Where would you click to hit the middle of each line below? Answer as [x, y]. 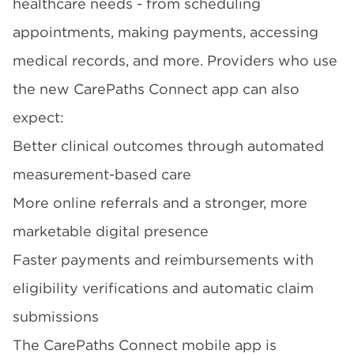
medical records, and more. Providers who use [175, 60]
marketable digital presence [111, 231]
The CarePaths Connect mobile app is [145, 345]
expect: [38, 117]
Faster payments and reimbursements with [163, 260]
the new [43, 89]
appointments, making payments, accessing [166, 32]
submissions [56, 316]
